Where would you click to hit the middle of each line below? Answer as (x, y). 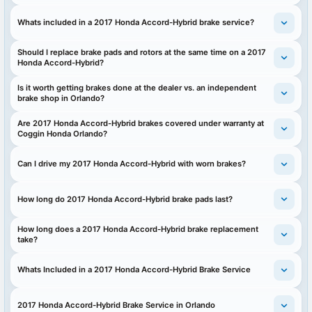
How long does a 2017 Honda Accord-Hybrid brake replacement (138, 229)
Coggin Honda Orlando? (63, 133)
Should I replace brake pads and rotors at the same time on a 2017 (142, 53)
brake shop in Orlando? (61, 99)
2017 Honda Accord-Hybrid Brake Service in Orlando (117, 305)
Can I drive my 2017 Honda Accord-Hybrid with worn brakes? (132, 164)
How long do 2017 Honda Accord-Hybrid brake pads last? (125, 199)
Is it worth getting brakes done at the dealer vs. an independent (137, 88)
